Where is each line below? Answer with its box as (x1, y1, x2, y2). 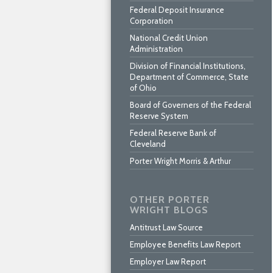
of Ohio (130, 83, 157, 93)
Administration (130, 44, 183, 54)
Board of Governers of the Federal (130, 100, 251, 110)
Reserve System (130, 111, 188, 121)
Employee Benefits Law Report (130, 239, 241, 249)
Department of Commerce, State (130, 72, 249, 82)
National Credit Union (130, 33, 208, 43)
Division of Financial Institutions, (130, 61, 246, 71)
